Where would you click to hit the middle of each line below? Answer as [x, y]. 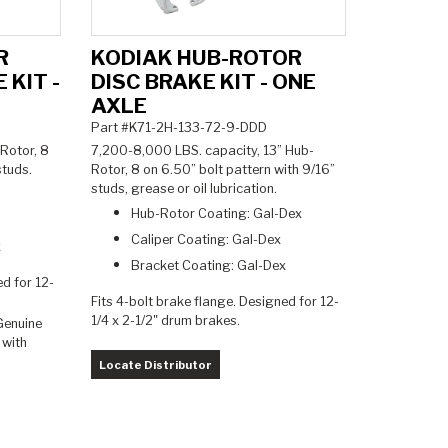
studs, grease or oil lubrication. [185, 188]
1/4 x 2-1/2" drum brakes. [165, 320]
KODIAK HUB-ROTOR [196, 58]
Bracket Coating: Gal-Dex [208, 265]
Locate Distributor [155, 364]
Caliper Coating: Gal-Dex [205, 239]
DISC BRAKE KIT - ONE [203, 82]
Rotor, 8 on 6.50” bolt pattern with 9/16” [212, 169]
